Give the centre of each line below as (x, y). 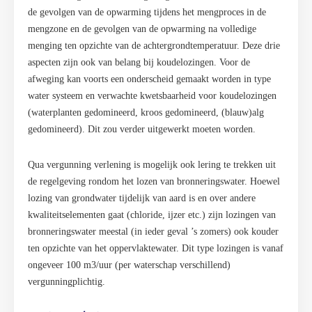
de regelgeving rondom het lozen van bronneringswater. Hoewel (154, 181)
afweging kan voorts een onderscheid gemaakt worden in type (149, 79)
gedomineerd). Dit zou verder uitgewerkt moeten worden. (142, 129)
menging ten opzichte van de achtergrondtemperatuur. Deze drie (154, 45)
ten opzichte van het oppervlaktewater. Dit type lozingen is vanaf (156, 248)
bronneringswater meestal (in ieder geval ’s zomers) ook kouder (153, 231)
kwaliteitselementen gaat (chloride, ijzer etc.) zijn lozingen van (152, 214)
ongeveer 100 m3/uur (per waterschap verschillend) (129, 265)
